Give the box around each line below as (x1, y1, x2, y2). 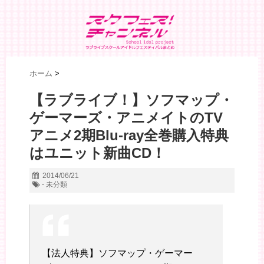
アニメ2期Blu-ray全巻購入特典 (29, 127, 229, 144)
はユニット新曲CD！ (29, 145, 166, 161)
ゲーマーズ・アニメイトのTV (29, 110, 223, 126)
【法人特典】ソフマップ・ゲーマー (42, 248, 193, 259)
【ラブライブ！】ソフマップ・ (29, 92, 233, 108)
